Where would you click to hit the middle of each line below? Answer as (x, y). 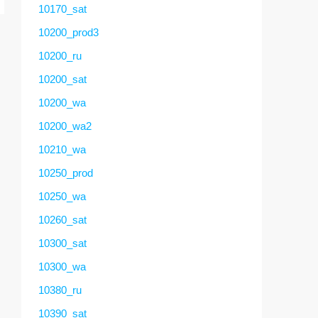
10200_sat (62, 79)
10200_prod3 (68, 32)
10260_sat (62, 219)
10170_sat (62, 9)
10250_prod (66, 172)
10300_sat (62, 243)
